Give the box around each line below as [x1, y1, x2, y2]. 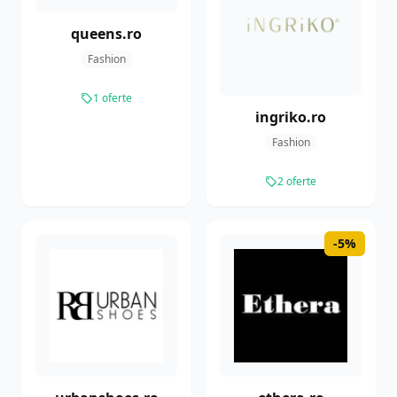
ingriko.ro [255, 107, 326, 128]
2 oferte [277, 174, 316, 190]
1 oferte [93, 90, 132, 106]
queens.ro [71, 24, 142, 44]
